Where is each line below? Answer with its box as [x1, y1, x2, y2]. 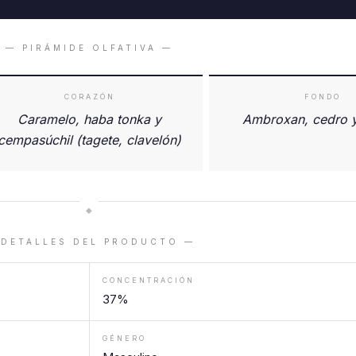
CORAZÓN [64, 92, 115, 102]
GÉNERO [103, 334, 146, 343]
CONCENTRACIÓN [103, 276, 195, 285]
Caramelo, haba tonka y [17, 111, 161, 128]
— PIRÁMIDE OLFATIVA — [6, 43, 173, 53]
